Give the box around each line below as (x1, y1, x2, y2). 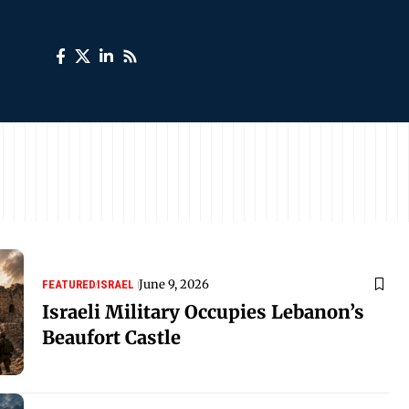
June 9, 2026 (139, 276, 209, 292)
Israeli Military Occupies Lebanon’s (42, 299, 364, 323)
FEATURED (42, 277, 96, 291)
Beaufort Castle (42, 325, 181, 349)
